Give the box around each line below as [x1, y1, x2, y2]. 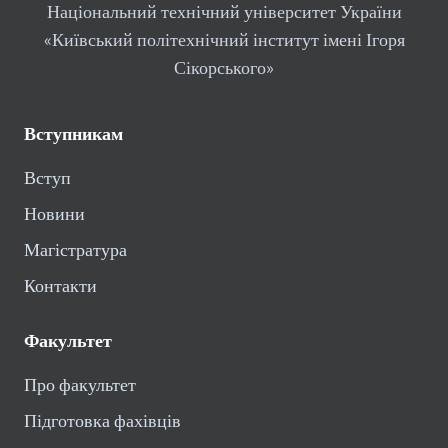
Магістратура [24, 238, 127, 262]
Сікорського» [174, 56, 274, 80]
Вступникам [24, 122, 123, 146]
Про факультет [24, 373, 136, 397]
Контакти [24, 274, 97, 298]
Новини [24, 202, 85, 226]
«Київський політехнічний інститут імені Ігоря [43, 28, 405, 52]
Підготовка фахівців [24, 409, 181, 433]
